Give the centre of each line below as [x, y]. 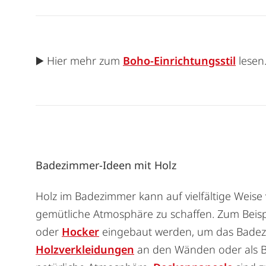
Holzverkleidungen [85, 250]
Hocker [80, 232]
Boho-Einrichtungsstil [179, 61]
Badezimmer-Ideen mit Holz [106, 165]
